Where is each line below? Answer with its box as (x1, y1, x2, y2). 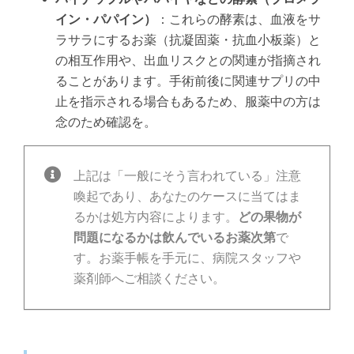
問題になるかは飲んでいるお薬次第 (73, 231, 276, 245)
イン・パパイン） (55, 13, 156, 27)
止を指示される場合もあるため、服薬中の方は (55, 95, 321, 109)
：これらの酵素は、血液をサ (156, 13, 321, 27)
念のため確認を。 (55, 115, 156, 130)
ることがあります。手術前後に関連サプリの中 (55, 74, 321, 88)
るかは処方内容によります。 (73, 210, 238, 224)
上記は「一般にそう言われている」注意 (73, 169, 301, 183)
